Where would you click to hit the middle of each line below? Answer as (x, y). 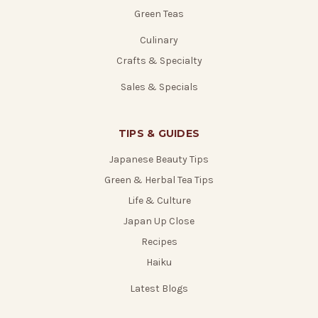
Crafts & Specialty (159, 60)
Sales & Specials (159, 87)
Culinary (159, 40)
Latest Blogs (159, 288)
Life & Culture (159, 200)
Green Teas (159, 14)
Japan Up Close (159, 221)
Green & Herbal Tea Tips (159, 180)
